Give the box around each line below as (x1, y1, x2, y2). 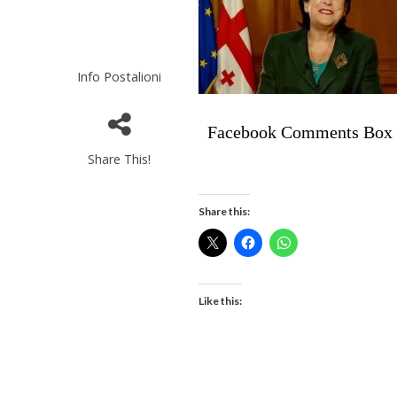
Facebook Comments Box (207, 122, 393, 142)
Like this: (198, 294, 243, 307)
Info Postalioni (77, 67, 162, 85)
